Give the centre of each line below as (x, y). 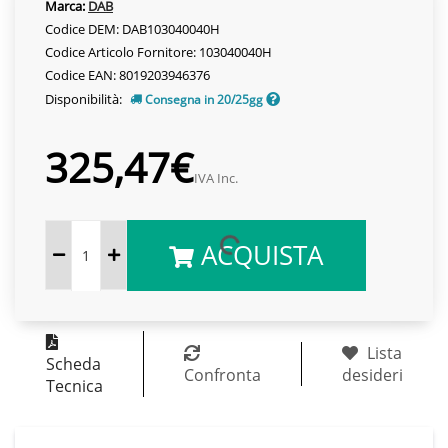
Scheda (73, 363)
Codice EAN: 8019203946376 (127, 74)
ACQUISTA (259, 254)
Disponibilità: (85, 98)
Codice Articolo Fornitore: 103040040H (158, 51)
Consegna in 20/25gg (204, 99)
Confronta (222, 374)
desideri (372, 374)
